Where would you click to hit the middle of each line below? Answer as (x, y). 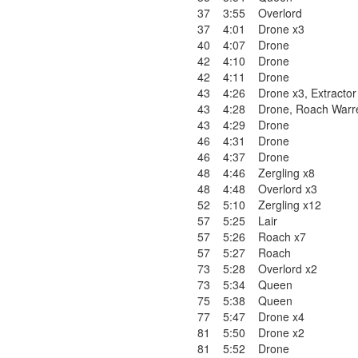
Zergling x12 (290, 205)
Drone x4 (281, 316)
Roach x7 (282, 237)
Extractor (334, 93)
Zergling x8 (286, 173)
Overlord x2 (288, 268)
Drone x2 (281, 332)
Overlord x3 (288, 189)
